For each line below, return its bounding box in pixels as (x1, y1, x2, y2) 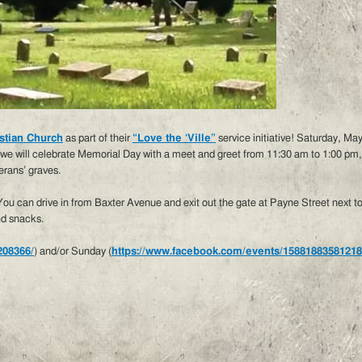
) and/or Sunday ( (34, 246, 112, 257)
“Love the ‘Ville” (133, 133, 216, 144)
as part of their (63, 133, 133, 144)
